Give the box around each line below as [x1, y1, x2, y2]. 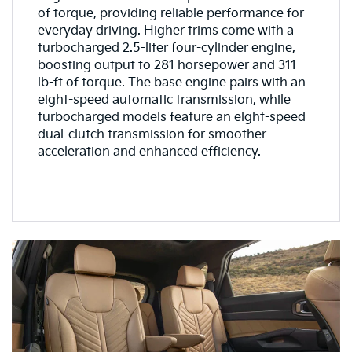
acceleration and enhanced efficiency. [37, 144, 261, 159]
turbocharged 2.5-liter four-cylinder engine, [37, 40, 295, 56]
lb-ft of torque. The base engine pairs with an [37, 75, 306, 90]
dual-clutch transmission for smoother [37, 126, 266, 142]
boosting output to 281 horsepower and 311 [37, 57, 296, 73]
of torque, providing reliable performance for [37, 5, 304, 21]
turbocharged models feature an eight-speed [37, 109, 306, 125]
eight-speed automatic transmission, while [37, 92, 291, 108]
